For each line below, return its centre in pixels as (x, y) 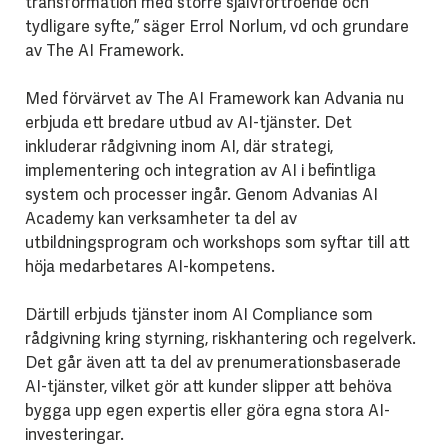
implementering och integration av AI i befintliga (200, 171)
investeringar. (74, 435)
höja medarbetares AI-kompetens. (149, 267)
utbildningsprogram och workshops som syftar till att (217, 243)
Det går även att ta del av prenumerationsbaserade (212, 363)
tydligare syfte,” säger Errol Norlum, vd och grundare (216, 27)
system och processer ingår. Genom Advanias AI (201, 195)
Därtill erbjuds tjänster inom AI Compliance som (198, 315)
